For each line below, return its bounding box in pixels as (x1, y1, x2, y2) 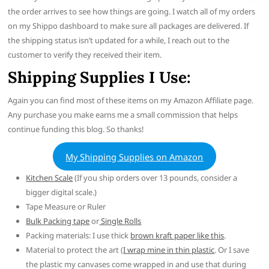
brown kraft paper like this (130, 230, 225, 241)
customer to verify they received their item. (8, 49, 162, 60)
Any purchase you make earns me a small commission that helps (8, 109, 238, 120)
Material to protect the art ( (26, 244, 124, 256)
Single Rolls (99, 216, 142, 227)
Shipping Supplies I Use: (8, 67, 192, 87)
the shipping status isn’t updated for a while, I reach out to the (8, 34, 230, 46)
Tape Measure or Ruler (26, 201, 106, 213)
